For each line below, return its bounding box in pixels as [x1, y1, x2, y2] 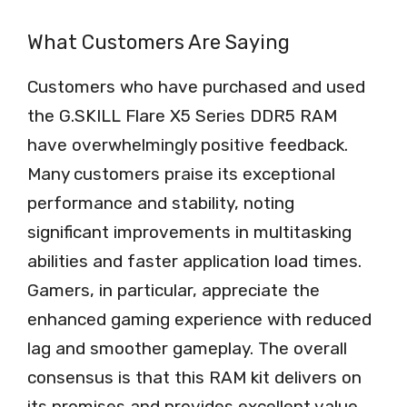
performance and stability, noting [27, 192, 294, 213]
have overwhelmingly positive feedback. [27, 134, 348, 155]
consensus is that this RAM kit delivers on [27, 366, 362, 388]
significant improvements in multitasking [27, 221, 352, 243]
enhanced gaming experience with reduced [27, 308, 372, 330]
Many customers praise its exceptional [27, 163, 335, 184]
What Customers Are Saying [27, 29, 290, 55]
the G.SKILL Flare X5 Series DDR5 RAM [27, 104, 337, 126]
